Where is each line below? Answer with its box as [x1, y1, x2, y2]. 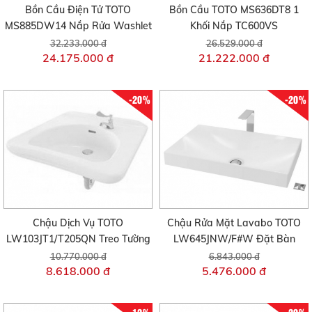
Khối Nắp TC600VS [190, 19, 278, 32]
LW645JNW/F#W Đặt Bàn [173, 233, 295, 246]
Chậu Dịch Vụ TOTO [33, 217, 123, 230]
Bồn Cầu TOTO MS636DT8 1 [169, 3, 299, 16]
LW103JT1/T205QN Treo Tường [6, 233, 150, 246]
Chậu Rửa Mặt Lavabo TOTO [167, 217, 301, 230]
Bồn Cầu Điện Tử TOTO [25, 3, 131, 16]
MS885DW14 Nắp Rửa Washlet [4, 19, 152, 32]
